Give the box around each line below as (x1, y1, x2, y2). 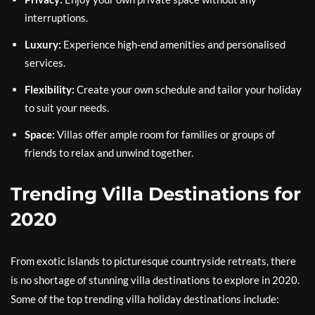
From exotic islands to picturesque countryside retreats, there (11, 255, 296, 268)
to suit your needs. (25, 101, 109, 115)
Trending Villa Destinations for (11, 183, 301, 206)
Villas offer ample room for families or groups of (55, 128, 275, 141)
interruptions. (25, 11, 88, 25)
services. (25, 56, 65, 70)
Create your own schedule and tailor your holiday (75, 83, 302, 96)
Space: (25, 128, 55, 141)
